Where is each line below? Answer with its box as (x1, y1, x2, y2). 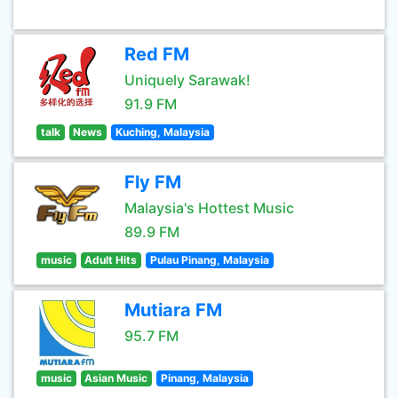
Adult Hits (84, 253, 138, 267)
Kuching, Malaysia (115, 125, 210, 139)
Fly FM (124, 171, 181, 193)
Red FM (124, 44, 189, 65)
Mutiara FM (124, 299, 222, 321)
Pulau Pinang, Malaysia (149, 253, 269, 267)
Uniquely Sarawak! (124, 71, 251, 89)
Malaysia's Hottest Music (124, 199, 294, 217)
